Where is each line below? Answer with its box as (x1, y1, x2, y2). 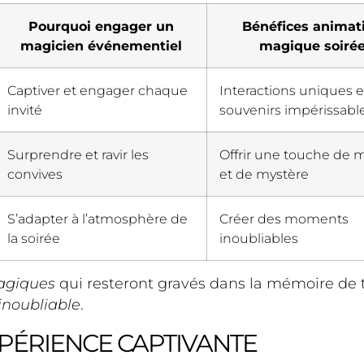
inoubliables (219, 230, 298, 247)
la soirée (7, 230, 60, 247)
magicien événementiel (19, 37, 182, 54)
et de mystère (219, 166, 309, 183)
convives (7, 166, 63, 183)
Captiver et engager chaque (7, 82, 188, 99)
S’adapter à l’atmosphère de (7, 210, 188, 227)
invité (7, 102, 42, 119)
